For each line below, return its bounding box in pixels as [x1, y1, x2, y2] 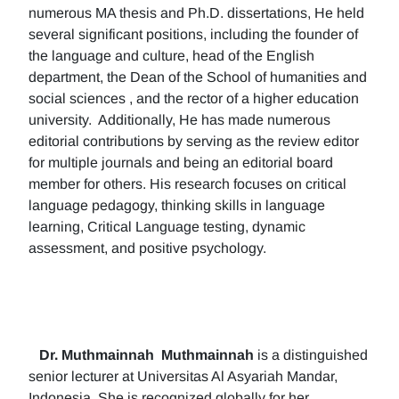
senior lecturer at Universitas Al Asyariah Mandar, [28, 369, 338, 384]
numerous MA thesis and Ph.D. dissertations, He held [28, 5, 364, 20]
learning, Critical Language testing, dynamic [28, 219, 305, 234]
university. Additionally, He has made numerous [28, 112, 330, 127]
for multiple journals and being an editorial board [28, 155, 333, 170]
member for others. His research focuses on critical [28, 176, 346, 191]
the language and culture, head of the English [28, 48, 314, 63]
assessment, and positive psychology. [28, 240, 266, 256]
